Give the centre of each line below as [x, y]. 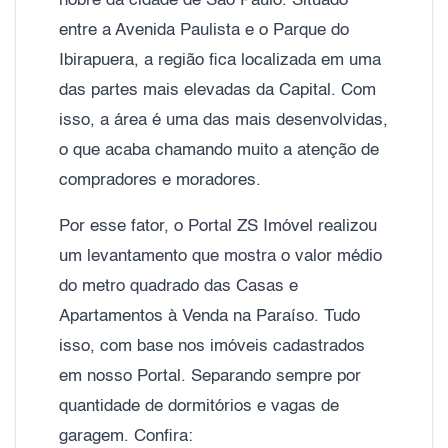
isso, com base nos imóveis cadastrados [212, 346]
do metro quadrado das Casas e [178, 286]
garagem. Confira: [126, 436]
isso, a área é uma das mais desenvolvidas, [223, 120]
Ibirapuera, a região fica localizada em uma [220, 60]
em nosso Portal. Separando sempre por [210, 376]
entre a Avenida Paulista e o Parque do [204, 30]
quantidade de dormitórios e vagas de [199, 406]
